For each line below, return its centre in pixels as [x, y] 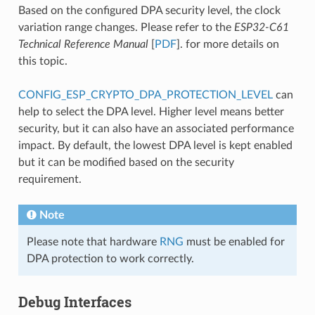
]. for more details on [227, 44]
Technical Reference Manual [83, 44]
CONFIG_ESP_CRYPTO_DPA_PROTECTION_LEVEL [145, 95]
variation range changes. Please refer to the [126, 27]
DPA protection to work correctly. [110, 258]
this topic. [43, 61]
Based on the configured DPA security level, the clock [149, 10]
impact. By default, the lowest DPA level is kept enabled [155, 145]
